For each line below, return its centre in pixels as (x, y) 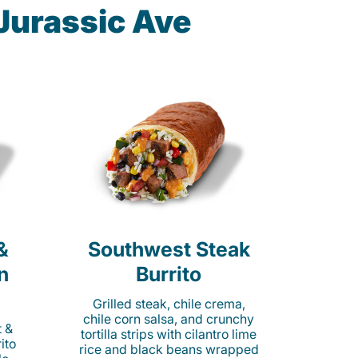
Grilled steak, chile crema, (169, 304)
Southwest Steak (169, 249)
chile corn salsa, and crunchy (169, 319)
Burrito (169, 274)
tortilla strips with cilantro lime (169, 334)
